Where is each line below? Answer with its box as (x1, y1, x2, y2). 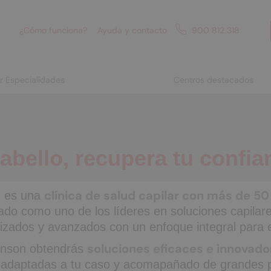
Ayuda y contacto (97, 25, 167, 36)
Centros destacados (174, 74, 253, 85)
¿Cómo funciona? (19, 25, 88, 36)
